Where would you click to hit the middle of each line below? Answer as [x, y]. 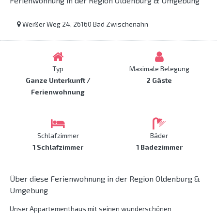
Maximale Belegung [159, 69]
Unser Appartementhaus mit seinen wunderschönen [91, 209]
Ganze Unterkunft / [58, 80]
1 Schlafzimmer [58, 147]
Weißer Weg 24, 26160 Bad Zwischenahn [85, 24]
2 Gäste [159, 80]
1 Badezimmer [159, 147]
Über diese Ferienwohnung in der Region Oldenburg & [105, 179]
